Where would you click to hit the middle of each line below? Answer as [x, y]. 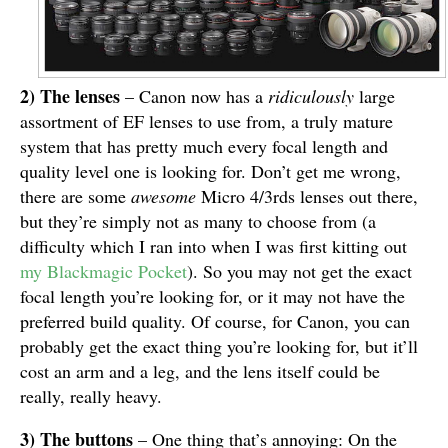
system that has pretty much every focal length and [204, 146]
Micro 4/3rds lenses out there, [309, 196]
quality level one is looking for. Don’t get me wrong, [210, 171]
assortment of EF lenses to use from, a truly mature [206, 121]
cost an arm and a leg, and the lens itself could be [200, 371]
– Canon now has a [194, 96]
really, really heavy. [91, 396]
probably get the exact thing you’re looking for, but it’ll [219, 346]
